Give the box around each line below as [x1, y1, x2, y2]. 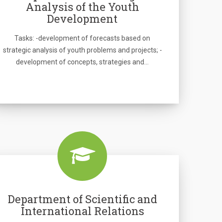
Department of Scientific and [7, 192, 157, 206]
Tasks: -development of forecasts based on [14, 34, 150, 42]
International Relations [20, 204, 144, 218]
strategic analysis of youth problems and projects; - [2, 46, 162, 54]
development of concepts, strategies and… [16, 58, 149, 66]
